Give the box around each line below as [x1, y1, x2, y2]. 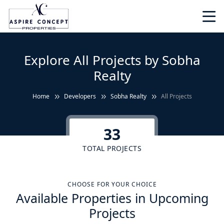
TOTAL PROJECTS [82, 143, 141, 153]
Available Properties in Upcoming [15, 189, 208, 206]
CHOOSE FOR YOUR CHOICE [67, 180, 157, 188]
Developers [63, 92, 96, 100]
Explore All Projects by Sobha [23, 51, 200, 69]
